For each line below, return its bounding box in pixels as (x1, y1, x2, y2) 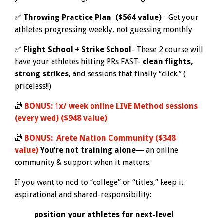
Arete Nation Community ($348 (56, 133, 176, 143)
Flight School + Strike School (23, 44, 131, 54)
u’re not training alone (49, 145, 136, 155)
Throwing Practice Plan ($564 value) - (23, 12, 168, 22)
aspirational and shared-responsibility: (15, 189, 151, 199)
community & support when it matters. (15, 157, 151, 167)
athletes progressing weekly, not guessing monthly (15, 24, 192, 34)
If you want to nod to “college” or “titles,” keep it (15, 177, 184, 187)
